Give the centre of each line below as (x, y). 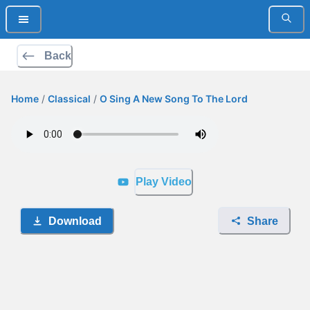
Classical (69, 99)
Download (75, 221)
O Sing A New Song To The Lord (174, 99)
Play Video (163, 182)
